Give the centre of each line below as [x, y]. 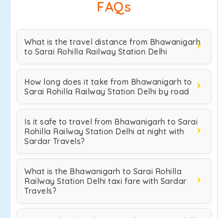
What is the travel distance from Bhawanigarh [112, 42]
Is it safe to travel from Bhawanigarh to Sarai [111, 122]
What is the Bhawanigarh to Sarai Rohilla [103, 171]
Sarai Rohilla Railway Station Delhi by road [107, 91]
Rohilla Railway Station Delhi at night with [104, 131]
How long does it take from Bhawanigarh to [108, 82]
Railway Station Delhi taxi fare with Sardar [106, 181]
